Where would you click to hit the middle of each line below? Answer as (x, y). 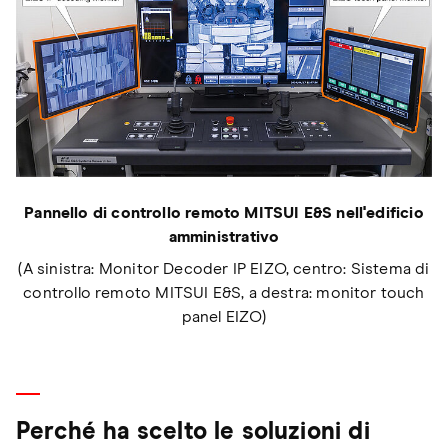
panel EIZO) (224, 316)
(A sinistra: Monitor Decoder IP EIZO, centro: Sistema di (224, 268)
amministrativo (224, 236)
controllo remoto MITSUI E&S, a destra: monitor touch (224, 292)
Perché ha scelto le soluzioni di (193, 431)
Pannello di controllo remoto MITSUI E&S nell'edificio (224, 212)
